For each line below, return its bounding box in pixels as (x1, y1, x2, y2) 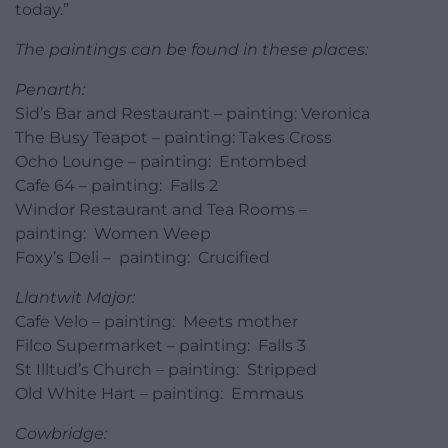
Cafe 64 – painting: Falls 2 (15, 176, 218, 196)
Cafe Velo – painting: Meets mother (15, 312, 298, 332)
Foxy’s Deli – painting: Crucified (15, 248, 270, 268)
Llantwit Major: (15, 288, 135, 308)
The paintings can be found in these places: (15, 40, 368, 60)
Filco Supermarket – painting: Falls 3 (15, 336, 306, 356)
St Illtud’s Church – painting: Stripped (15, 360, 317, 380)
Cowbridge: (15, 424, 115, 444)
